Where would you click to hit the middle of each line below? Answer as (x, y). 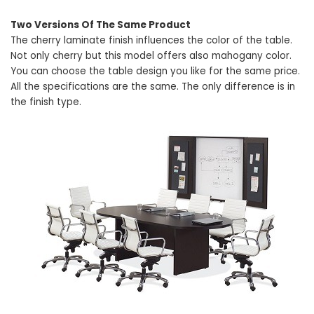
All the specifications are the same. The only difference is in (153, 86)
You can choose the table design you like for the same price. (155, 71)
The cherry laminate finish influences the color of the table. (151, 40)
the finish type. (46, 102)
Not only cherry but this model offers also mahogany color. (151, 55)
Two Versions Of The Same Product (101, 25)
